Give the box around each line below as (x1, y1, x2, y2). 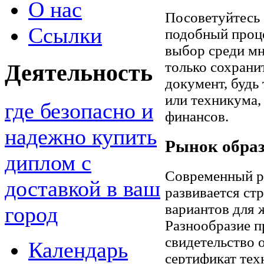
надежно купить (5, 124, 157, 149)
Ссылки (28, 23, 102, 48)
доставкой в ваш (5, 176, 160, 201)
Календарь (28, 237, 128, 262)
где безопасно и (5, 98, 153, 123)
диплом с (5, 150, 91, 175)
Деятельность (5, 60, 153, 87)
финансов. (165, 108, 229, 125)
